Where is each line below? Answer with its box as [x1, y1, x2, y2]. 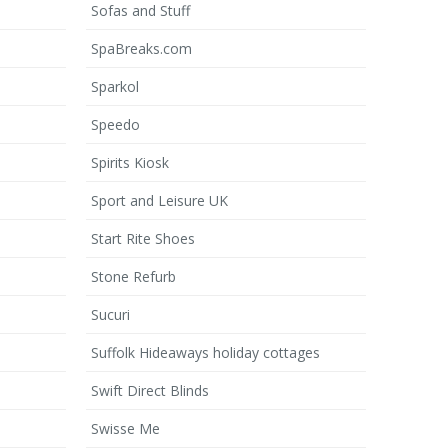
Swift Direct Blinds [91, 381, 209, 400]
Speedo [91, 115, 140, 134]
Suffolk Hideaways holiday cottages [91, 343, 320, 362]
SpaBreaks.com [91, 39, 192, 58]
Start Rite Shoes [91, 229, 195, 248]
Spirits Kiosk [91, 153, 169, 172]
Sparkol [91, 77, 139, 96]
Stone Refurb [91, 267, 176, 286]
